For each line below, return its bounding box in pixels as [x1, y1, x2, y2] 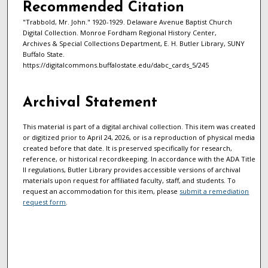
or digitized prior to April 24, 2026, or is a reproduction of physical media [23, 132, 255, 142]
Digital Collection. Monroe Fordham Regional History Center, [22, 28, 217, 37]
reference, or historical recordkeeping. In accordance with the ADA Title [23, 154, 256, 163]
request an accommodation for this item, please [23, 186, 180, 196]
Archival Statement [23, 95, 158, 110]
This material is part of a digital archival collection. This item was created [23, 121, 256, 131]
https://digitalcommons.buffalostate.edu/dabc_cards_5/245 [22, 60, 209, 69]
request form [23, 197, 66, 206]
